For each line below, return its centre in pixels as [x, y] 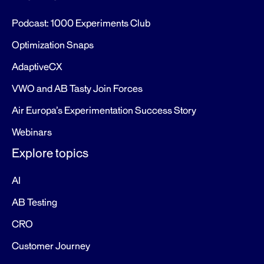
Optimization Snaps [53, 45]
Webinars [32, 133]
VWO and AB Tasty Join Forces [77, 89]
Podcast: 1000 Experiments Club [81, 24]
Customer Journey [51, 246]
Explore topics [50, 153]
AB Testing [34, 203]
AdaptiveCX [37, 67]
